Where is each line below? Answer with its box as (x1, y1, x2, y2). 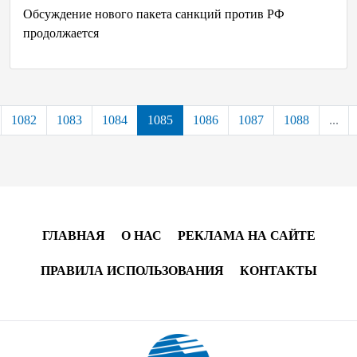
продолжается (23, 26, 99, 40)
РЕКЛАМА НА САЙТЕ (177, 229, 316, 242)
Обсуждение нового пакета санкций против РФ (23, 7, 284, 21)
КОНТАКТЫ (239, 264, 317, 277)
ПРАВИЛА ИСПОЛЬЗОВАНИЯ (40, 264, 224, 277)
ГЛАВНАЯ (41, 229, 105, 242)
